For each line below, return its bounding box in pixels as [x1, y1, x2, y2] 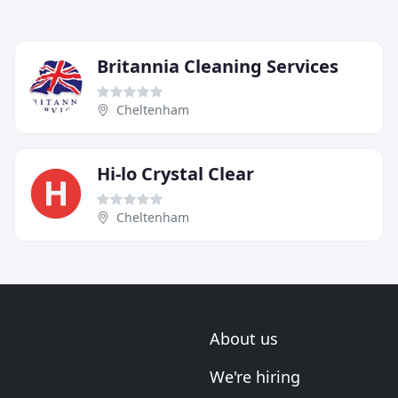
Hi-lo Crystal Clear [97, 162, 254, 187]
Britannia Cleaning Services [97, 54, 338, 79]
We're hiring [210, 366, 300, 388]
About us [210, 328, 278, 350]
